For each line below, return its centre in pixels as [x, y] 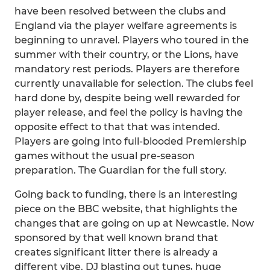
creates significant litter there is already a [116, 252]
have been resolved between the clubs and [120, 11]
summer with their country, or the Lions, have [127, 55]
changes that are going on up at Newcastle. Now [134, 223]
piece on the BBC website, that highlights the [126, 209]
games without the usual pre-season [105, 156]
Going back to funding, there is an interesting [126, 194]
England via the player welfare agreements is [126, 26]
